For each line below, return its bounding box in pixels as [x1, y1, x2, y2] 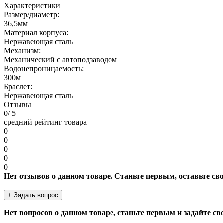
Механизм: [4, 46, 41, 55]
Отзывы [4, 100, 31, 109]
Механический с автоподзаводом [4, 55, 117, 64]
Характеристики [4, 1, 60, 10]
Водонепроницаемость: [4, 64, 84, 73]
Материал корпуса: [4, 28, 68, 37]
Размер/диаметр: [4, 10, 59, 19]
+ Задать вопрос [8, 191, 58, 199]
